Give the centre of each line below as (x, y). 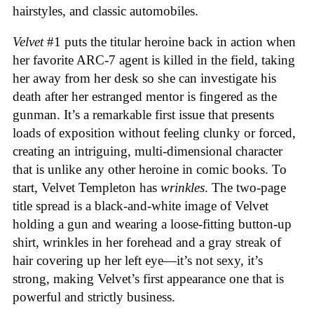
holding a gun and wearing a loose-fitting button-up (152, 224)
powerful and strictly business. (94, 297)
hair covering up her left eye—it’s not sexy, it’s (138, 261)
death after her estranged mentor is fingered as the (145, 97)
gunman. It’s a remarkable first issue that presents (143, 115)
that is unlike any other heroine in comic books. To (150, 170)
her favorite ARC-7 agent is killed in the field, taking (154, 60)
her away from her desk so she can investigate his (144, 78)
